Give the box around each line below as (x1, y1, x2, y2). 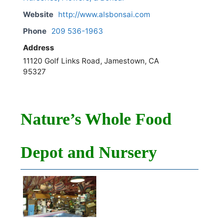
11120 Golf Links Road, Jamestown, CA (23, 56, 159, 66)
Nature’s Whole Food (21, 110, 172, 129)
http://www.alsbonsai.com (58, 10, 150, 20)
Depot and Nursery (21, 143, 157, 162)
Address (23, 43, 54, 53)
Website (23, 10, 53, 20)
